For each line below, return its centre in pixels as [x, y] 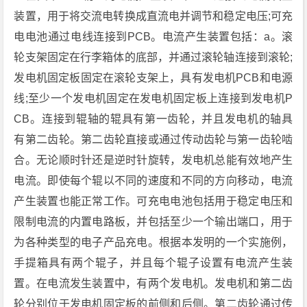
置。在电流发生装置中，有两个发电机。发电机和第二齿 [153, 284]
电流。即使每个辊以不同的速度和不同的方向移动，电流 [153, 181]
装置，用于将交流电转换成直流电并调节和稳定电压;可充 [153, 16]
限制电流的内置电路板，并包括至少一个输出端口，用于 [153, 222]
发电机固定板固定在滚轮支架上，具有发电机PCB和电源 [153, 78]
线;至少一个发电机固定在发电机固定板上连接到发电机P [153, 99]
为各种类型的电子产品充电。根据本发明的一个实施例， [153, 243]
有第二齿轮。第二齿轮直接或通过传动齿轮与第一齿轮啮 [153, 140]
